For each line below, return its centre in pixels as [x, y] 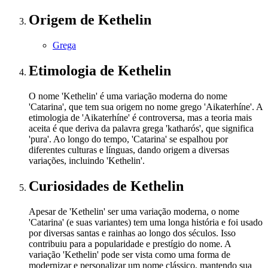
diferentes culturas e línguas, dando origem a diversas [129, 150]
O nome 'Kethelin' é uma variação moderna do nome [128, 96]
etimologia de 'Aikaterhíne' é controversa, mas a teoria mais [140, 117]
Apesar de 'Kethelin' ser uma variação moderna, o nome [134, 211]
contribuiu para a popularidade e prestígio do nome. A [130, 243]
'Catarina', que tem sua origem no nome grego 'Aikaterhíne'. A [146, 106]
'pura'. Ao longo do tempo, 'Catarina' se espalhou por [128, 139]
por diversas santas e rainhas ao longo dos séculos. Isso [132, 233]
